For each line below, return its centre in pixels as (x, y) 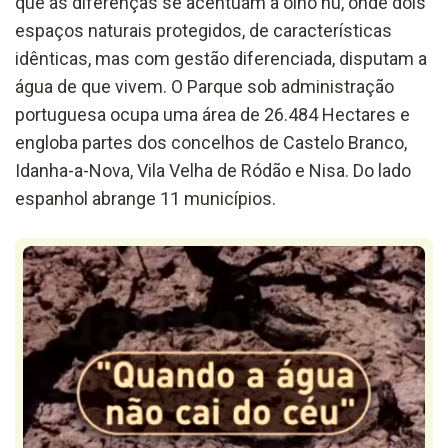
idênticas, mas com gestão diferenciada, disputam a (221, 58)
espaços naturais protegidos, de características (203, 30)
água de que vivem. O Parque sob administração (204, 86)
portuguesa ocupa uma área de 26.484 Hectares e (212, 114)
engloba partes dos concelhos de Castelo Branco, (211, 142)
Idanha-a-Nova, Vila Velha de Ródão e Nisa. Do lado (213, 170)
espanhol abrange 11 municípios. (145, 198)
